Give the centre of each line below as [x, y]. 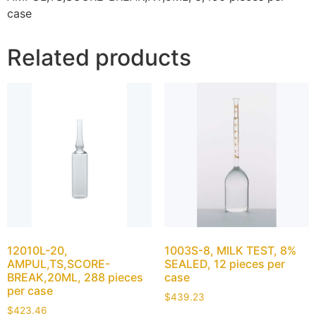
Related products [99, 57]
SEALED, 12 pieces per [224, 264]
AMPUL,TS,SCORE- [59, 264]
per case [30, 291]
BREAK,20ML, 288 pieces [75, 278]
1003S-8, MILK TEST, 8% [230, 251]
